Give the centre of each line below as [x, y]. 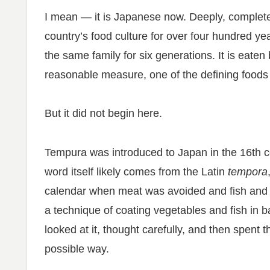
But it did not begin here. [103, 114]
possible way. [77, 249]
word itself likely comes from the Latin [136, 171]
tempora [248, 171]
